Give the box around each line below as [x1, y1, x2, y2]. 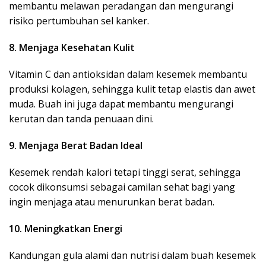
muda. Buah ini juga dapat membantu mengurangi [9, 97, 233, 111]
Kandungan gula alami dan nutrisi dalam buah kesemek [9, 249, 256, 262]
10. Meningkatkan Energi [9, 222, 122, 236]
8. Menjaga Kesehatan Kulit [9, 41, 135, 55]
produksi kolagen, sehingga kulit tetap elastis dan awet [9, 83, 255, 96]
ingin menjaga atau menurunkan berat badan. [9, 195, 214, 209]
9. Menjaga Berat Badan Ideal [9, 139, 142, 153]
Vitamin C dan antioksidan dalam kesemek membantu [9, 68, 247, 81]
